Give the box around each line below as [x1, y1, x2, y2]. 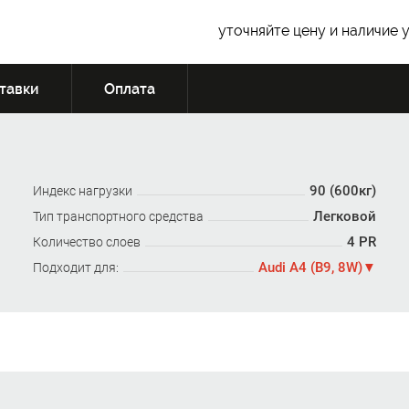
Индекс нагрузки [32, 184, 132, 199]
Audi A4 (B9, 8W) [258, 259, 363, 277]
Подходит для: [32, 260, 119, 276]
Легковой [313, 208, 377, 225]
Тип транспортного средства [32, 209, 204, 225]
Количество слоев [32, 235, 141, 250]
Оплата [104, 80, 155, 99]
